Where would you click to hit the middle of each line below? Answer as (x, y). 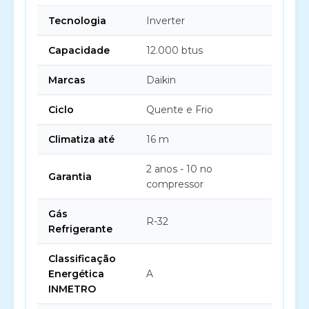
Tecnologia (77, 21)
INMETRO (72, 289)
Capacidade (79, 50)
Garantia (70, 177)
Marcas (67, 80)
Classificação (82, 259)
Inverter (166, 21)
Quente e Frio (180, 110)
